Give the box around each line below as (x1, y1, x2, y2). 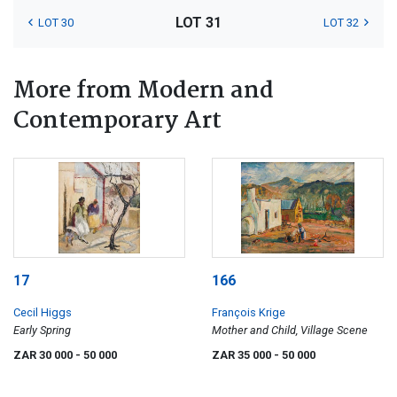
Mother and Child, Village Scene (212, 323, 368, 338)
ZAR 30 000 (13, 348, 75, 362)
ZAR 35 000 (212, 348, 274, 362)
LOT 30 (38, 15, 74, 29)
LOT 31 (175, 13, 222, 31)
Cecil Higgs (13, 306, 72, 320)
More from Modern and (13, 72, 274, 110)
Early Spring (13, 323, 71, 338)
